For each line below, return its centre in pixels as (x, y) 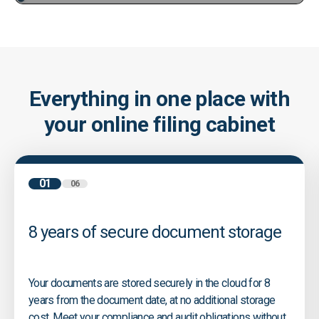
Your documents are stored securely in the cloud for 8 (150, 283)
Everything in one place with (159, 99)
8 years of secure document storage (157, 232)
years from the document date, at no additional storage (152, 300)
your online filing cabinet (159, 125)
